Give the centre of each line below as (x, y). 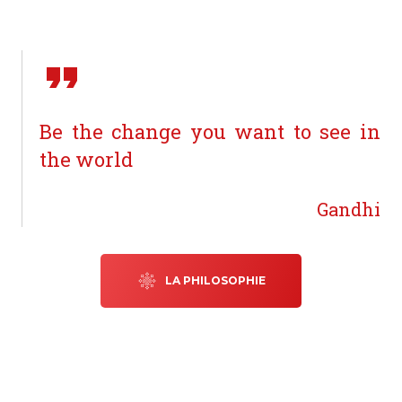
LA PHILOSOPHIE (215, 281)
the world (86, 160)
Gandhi (349, 210)
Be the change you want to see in (210, 132)
